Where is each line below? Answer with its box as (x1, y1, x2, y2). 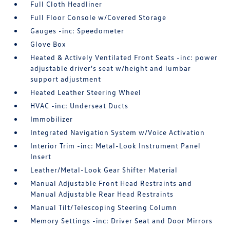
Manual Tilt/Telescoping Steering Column (30, 203, 178, 212)
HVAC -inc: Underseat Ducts (30, 101, 129, 110)
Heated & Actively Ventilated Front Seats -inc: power (30, 53, 218, 62)
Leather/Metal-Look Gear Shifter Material (30, 165, 178, 174)
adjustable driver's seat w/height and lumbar (30, 64, 191, 72)
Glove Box (30, 40, 67, 48)
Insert (30, 152, 52, 161)
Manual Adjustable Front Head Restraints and (30, 179, 193, 187)
